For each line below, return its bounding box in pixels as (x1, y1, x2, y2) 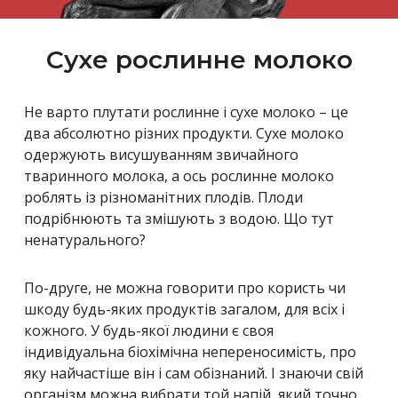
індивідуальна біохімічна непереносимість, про (24, 342, 356, 362)
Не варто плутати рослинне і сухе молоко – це (24, 102, 348, 123)
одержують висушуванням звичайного (24, 145, 298, 165)
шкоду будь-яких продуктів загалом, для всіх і (24, 299, 345, 320)
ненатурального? (24, 230, 146, 251)
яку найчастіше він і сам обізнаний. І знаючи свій (24, 363, 363, 384)
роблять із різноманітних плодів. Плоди (24, 187, 303, 208)
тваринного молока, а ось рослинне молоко (24, 166, 334, 187)
